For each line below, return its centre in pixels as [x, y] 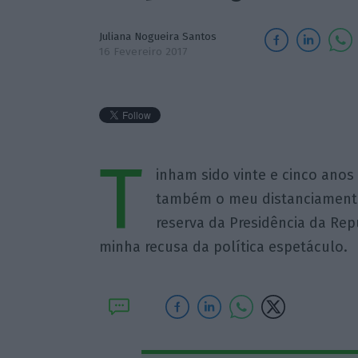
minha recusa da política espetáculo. [223, 247]
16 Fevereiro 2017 [143, 52]
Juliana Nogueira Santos [157, 36]
